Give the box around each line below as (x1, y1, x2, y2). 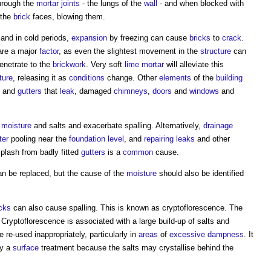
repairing (144, 134, 174, 143)
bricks (189, 33, 211, 42)
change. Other (105, 73, 159, 82)
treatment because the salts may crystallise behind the (39, 243, 233, 252)
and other (195, 134, 230, 143)
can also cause (11, 203, 69, 212)
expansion (71, 33, 107, 42)
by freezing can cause (107, 33, 189, 42)
